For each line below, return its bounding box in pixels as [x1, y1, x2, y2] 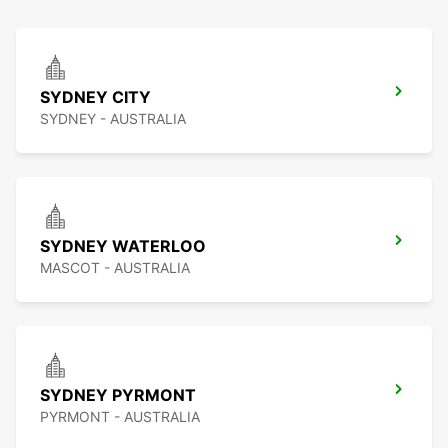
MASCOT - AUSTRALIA [40, 259, 190, 277]
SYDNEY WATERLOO [40, 236, 206, 257]
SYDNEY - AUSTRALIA [40, 110, 186, 128]
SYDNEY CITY [40, 87, 151, 108]
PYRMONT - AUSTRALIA [40, 408, 200, 426]
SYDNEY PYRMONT [40, 385, 196, 406]
